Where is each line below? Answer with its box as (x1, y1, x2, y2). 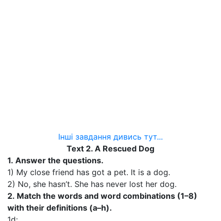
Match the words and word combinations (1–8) (17, 191, 197, 201)
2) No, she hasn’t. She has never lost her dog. (7, 179, 177, 189)
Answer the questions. (15, 155, 104, 165)
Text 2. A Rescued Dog (67, 144, 154, 153)
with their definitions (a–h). (7, 203, 112, 213)
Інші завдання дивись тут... (58, 132, 163, 142)
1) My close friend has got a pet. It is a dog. (7, 167, 170, 177)
